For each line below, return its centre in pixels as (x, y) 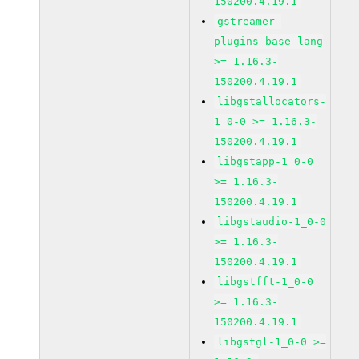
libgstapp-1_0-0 (266, 161)
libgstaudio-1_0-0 (272, 222)
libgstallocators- (272, 101)
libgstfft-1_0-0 (266, 282)
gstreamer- (250, 21)
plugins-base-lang (269, 41)
